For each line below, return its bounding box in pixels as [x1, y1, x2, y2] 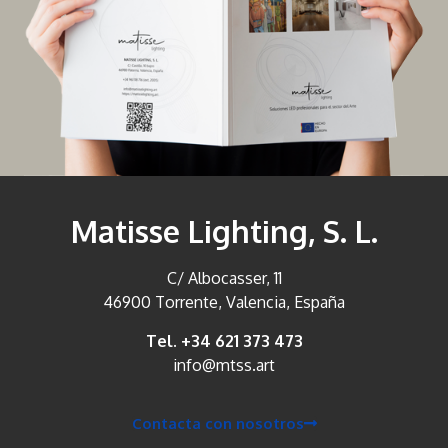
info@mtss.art [173, 354, 275, 375]
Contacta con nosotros [131, 414, 304, 434]
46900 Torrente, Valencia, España [103, 292, 345, 313]
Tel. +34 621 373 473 [145, 330, 303, 351]
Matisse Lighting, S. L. [70, 212, 378, 251]
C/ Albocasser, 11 [166, 268, 282, 289]
